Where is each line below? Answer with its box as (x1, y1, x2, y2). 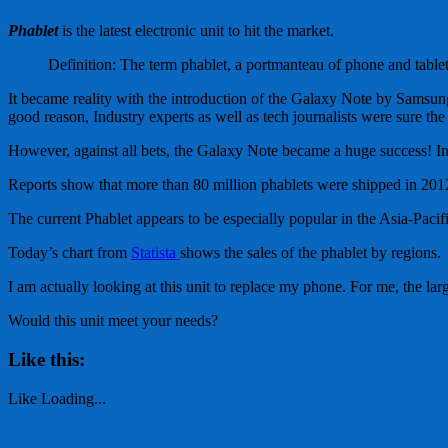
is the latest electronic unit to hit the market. (62, 22, 334, 40)
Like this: (8, 348, 85, 370)
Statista (131, 244, 180, 262)
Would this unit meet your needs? (8, 312, 218, 330)
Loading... (41, 389, 106, 407)
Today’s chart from (8, 244, 131, 262)
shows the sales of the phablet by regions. (180, 244, 441, 262)
